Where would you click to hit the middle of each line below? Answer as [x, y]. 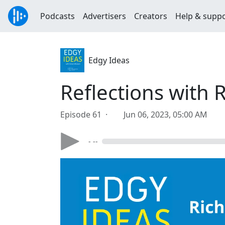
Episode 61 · [86, 115]
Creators [151, 16]
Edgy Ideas [109, 60]
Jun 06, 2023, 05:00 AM [165, 115]
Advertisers [104, 16]
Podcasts [58, 16]
